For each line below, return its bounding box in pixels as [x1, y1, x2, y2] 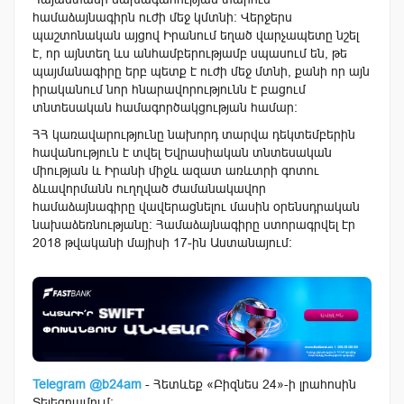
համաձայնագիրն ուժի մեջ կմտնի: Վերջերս [32, 9, 292, 24]
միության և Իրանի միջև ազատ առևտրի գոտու [32, 162, 319, 178]
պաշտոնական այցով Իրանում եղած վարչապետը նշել [32, 27, 359, 42]
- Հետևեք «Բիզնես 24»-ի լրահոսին [145, 376, 356, 391]
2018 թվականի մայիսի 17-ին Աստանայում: [32, 234, 292, 250]
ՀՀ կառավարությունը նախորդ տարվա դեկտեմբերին [32, 126, 355, 142]
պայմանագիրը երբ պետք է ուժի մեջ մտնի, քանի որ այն [32, 63, 370, 78]
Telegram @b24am [32, 376, 145, 391]
